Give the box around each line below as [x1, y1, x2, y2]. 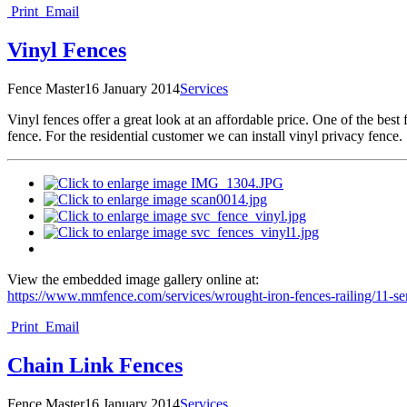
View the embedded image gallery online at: [7, 271, 259, 287]
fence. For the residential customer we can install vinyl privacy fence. [7, 127, 402, 144]
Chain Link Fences [7, 352, 183, 377]
